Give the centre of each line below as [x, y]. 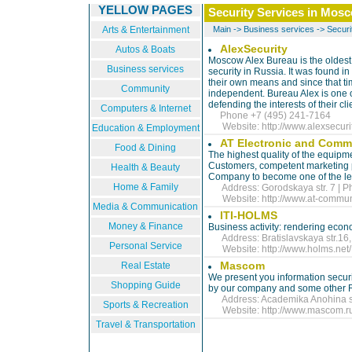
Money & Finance [145, 226]
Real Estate [145, 266]
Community [145, 89]
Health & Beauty [145, 167]
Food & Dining [145, 148]
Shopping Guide [145, 285]
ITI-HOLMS [249, 215]
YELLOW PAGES [145, 10]
